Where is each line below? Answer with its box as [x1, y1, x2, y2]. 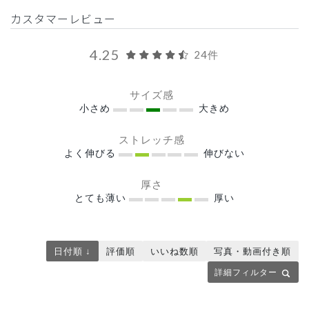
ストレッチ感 [119, 133, 190, 146]
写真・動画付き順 [214, 246, 291, 257]
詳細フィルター [215, 267, 278, 278]
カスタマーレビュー [10, 10, 116, 28]
